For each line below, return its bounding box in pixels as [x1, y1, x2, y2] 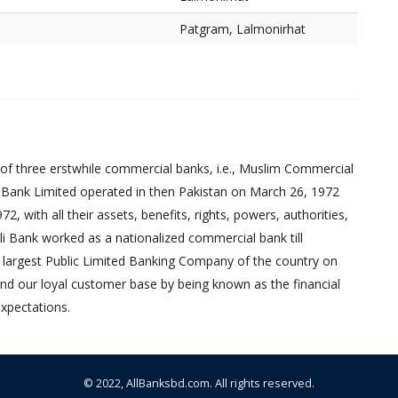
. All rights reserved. [210, 376, 314, 391]
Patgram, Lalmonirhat [179, 20, 306, 37]
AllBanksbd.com [126, 376, 210, 391]
